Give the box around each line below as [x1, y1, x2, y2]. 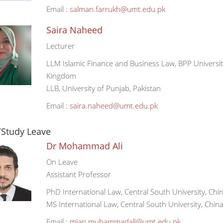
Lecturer [46, 41, 75, 51]
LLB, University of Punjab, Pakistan [46, 83, 161, 93]
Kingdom [46, 71, 76, 81]
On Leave [46, 157, 78, 167]
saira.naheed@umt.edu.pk [69, 101, 158, 111]
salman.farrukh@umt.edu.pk [69, 4, 165, 14]
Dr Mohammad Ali [46, 140, 123, 152]
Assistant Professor [46, 169, 111, 179]
